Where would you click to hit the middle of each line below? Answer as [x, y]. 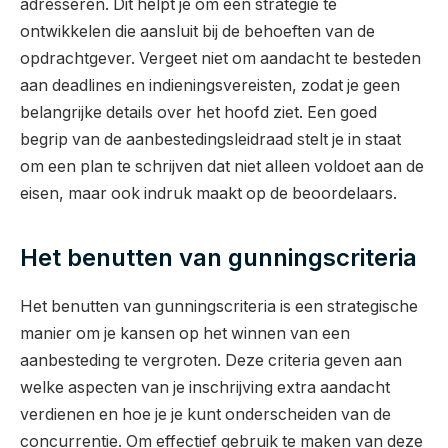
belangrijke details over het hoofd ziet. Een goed [198, 113]
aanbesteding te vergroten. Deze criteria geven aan [211, 360]
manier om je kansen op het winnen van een [185, 333]
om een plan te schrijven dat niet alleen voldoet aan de [222, 167]
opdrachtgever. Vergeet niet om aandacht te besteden [220, 59]
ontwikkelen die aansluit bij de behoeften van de [197, 32]
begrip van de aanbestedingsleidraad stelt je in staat [210, 140]
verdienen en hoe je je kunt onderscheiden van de [205, 414]
